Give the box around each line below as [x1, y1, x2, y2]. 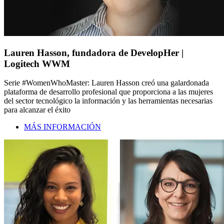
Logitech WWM [4, 58, 70, 69]
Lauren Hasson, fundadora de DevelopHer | [4, 47, 183, 58]
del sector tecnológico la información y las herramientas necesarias [4, 96, 212, 105]
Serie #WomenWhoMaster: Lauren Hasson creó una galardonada [4, 78, 209, 87]
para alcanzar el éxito [4, 105, 70, 114]
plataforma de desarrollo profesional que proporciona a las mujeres [4, 87, 213, 96]
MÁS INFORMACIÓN [24, 122, 101, 131]
